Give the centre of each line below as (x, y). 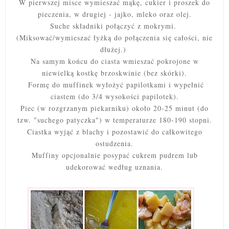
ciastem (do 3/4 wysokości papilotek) (113, 96)
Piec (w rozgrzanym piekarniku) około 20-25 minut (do (114, 108)
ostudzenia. (114, 143)
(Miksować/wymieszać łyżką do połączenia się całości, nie (114, 37)
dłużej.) (113, 49)
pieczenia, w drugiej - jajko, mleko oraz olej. (114, 14)
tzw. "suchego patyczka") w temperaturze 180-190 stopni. (114, 120)
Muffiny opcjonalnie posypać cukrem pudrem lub (114, 155)
